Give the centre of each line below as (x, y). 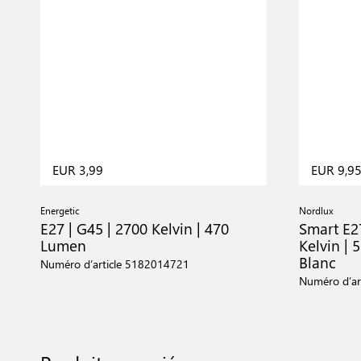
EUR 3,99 (78, 170)
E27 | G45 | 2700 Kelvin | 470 (135, 228)
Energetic (60, 210)
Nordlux (316, 210)
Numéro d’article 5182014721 (115, 264)
